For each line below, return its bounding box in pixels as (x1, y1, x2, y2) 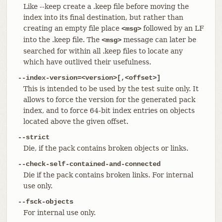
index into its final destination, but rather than (23, 13, 183, 21)
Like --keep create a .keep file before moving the (23, 2, 189, 10)
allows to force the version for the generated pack (23, 95, 195, 104)
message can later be (121, 35, 196, 44)
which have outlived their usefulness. (23, 57, 151, 66)
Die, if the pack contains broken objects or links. (23, 144, 188, 152)
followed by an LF (141, 24, 204, 32)
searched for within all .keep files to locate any (23, 47, 183, 55)
